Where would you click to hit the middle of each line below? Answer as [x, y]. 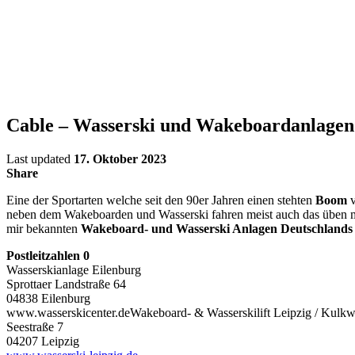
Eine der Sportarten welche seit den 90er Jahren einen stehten [161, 200]
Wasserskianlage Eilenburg [74, 269]
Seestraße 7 [35, 326]
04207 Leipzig [43, 341]
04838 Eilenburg [48, 298]
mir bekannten [44, 228]
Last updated [40, 158]
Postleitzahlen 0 [48, 255]
